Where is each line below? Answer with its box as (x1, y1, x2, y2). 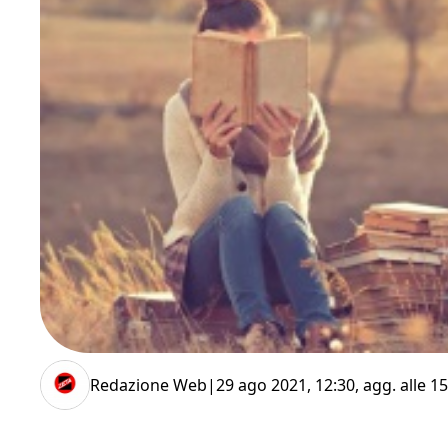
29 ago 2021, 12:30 (216, 373, 355, 396)
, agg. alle (355, 373, 430, 396)
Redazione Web (90, 373, 207, 396)
